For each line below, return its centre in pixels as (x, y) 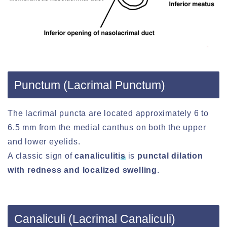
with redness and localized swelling (82, 170)
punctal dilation (170, 156)
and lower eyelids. (44, 142)
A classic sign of (41, 156)
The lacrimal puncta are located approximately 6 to (108, 113)
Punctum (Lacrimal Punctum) (90, 85)
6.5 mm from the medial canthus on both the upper (107, 128)
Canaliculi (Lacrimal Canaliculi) (95, 219)
